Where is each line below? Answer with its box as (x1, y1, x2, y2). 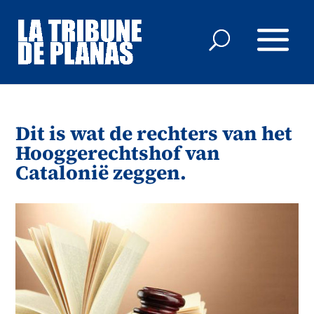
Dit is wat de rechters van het (15, 120, 293, 146)
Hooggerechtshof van (15, 139, 221, 166)
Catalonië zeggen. (15, 159, 187, 186)
